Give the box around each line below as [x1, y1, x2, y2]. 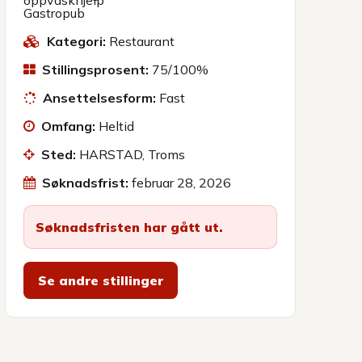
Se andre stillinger [38, 272, 163, 288]
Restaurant [109, 33, 175, 49]
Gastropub [23, 5, 85, 21]
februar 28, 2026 [128, 175, 231, 191]
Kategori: [47, 33, 106, 49]
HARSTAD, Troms [76, 146, 185, 162]
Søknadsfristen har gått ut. [36, 219, 223, 235]
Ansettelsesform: [43, 90, 156, 106]
